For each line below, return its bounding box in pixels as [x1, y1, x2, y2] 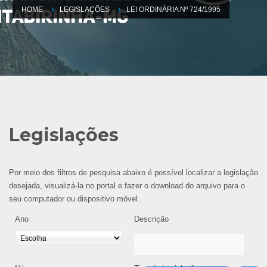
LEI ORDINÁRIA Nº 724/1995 [126, 5, 221, 14]
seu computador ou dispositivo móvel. [9, 194, 140, 203]
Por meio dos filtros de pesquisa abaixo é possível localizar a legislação [9, 167, 258, 177]
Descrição [134, 214, 169, 223]
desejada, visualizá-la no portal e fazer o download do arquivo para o [9, 181, 245, 190]
